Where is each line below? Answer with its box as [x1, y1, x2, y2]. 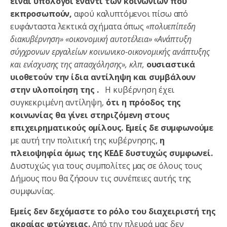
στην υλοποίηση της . [10, 84, 101, 95]
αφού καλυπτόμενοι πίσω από [74, 8, 188, 19]
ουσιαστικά [146, 58, 196, 70]
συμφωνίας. [10, 185, 55, 197]
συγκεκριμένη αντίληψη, [10, 96, 106, 108]
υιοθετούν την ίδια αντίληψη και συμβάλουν [10, 71, 196, 83]
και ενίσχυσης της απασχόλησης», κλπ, [10, 58, 146, 70]
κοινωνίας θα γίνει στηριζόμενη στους [10, 109, 170, 121]
